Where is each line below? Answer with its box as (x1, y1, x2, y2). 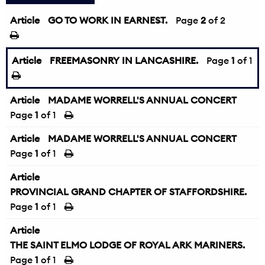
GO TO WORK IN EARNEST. (48, 14, 167, 26)
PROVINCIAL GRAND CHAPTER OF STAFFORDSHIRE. (10, 186, 247, 198)
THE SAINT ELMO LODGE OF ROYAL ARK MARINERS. (10, 239, 245, 251)
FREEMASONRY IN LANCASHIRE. (50, 54, 198, 66)
